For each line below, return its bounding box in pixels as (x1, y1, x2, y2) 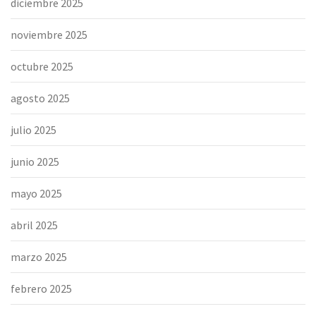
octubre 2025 (11, 59, 73, 73)
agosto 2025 (11, 90, 70, 105)
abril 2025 (11, 217, 58, 232)
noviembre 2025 (11, 27, 87, 42)
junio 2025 (11, 154, 59, 169)
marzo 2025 (11, 249, 67, 264)
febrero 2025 (11, 281, 72, 296)
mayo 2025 (11, 186, 62, 200)
